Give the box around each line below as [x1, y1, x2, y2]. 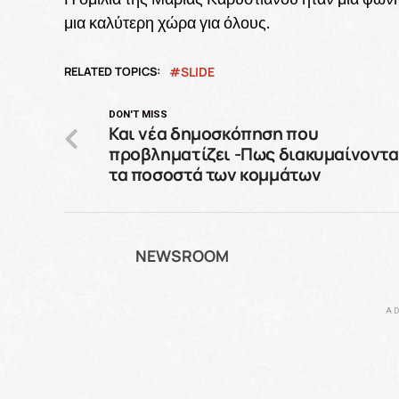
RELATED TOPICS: [64, 62, 160, 79]
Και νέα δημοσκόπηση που [109, 121, 319, 145]
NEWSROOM [135, 244, 229, 266]
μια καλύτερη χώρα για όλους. [64, 12, 270, 33]
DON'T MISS [109, 108, 167, 120]
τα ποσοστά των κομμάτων [109, 162, 322, 186]
